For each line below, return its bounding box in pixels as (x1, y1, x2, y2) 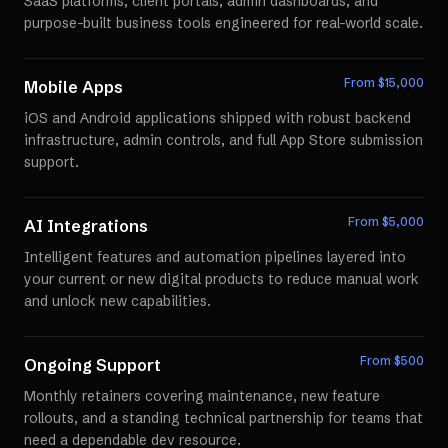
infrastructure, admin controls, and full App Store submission (24, 131, 423, 149)
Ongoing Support (24, 355, 161, 375)
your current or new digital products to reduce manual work (24, 270, 419, 288)
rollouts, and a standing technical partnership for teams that (24, 409, 423, 427)
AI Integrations (24, 216, 148, 236)
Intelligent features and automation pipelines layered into (24, 248, 406, 266)
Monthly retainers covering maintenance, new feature (24, 387, 380, 405)
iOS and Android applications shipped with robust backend (24, 109, 411, 127)
